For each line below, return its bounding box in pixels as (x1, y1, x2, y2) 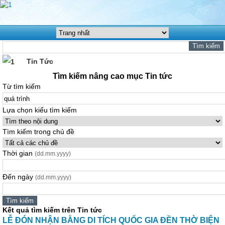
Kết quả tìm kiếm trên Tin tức (3, 206, 102, 214)
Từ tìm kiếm (3, 82, 41, 90)
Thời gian (3, 149, 35, 157)
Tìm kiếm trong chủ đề (3, 128, 74, 136)
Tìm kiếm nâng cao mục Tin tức (53, 72, 172, 80)
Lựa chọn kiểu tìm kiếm (3, 106, 77, 114)
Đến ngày (3, 173, 35, 181)
